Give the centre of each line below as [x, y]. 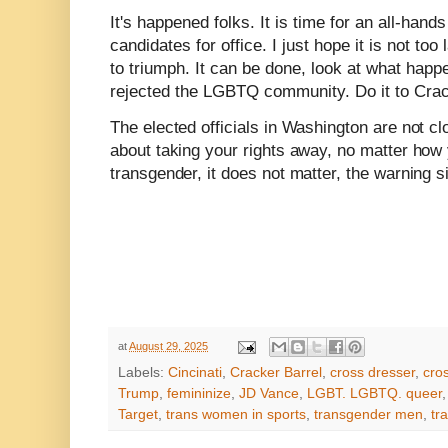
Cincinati [195, 373]
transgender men [368, 415]
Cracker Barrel [276, 373]
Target [138, 415]
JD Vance [269, 394]
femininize [199, 394]
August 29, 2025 [168, 346]
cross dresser [372, 373]
